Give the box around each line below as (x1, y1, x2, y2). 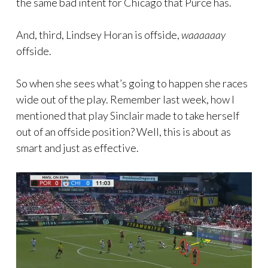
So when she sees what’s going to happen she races (16, 76, 248, 90)
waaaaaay (181, 28, 226, 41)
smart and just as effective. (16, 141, 139, 154)
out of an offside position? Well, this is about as (16, 124, 231, 138)
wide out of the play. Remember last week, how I (16, 92, 234, 106)
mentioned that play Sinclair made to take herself (16, 108, 239, 122)
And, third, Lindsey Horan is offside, (16, 28, 181, 41)
